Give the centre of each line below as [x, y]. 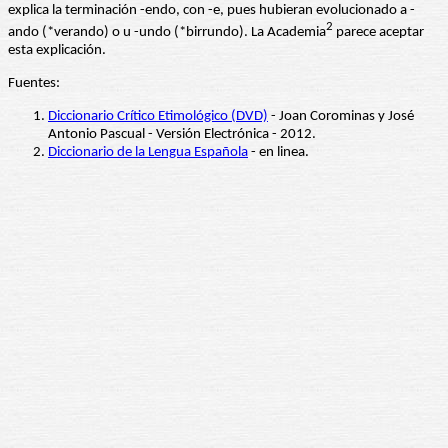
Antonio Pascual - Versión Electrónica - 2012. [182, 135]
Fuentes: [34, 84]
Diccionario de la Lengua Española [148, 153]
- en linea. [278, 153]
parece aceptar [378, 33]
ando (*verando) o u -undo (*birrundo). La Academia [167, 33]
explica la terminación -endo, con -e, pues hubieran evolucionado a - [211, 11]
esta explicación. [57, 51]
